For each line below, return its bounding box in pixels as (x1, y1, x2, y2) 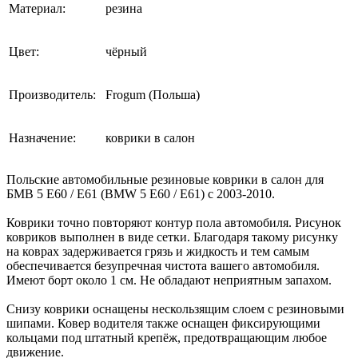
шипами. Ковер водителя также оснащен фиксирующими (6, 316, 320, 330)
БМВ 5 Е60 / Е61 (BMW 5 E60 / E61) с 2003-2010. (6, 186, 275, 201)
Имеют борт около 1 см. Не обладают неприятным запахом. (6, 272, 332, 287)
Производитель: (9, 87, 96, 101)
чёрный (105, 44, 147, 58)
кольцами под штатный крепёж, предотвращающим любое (6, 330, 327, 344)
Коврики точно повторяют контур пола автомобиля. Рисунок (6, 215, 341, 229)
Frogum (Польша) (105, 87, 200, 101)
